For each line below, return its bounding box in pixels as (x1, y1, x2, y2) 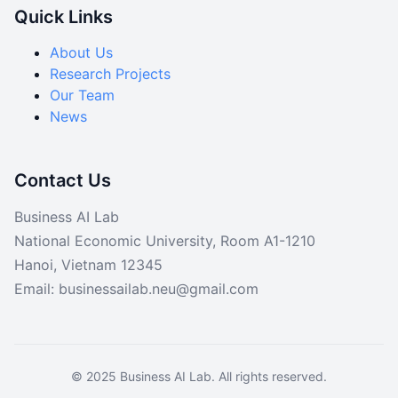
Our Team (50, 85, 115, 104)
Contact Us (14, 169, 111, 191)
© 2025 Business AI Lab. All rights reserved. (71, 368, 327, 384)
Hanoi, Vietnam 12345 (14, 255, 163, 274)
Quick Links (14, 5, 113, 28)
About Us (50, 43, 113, 61)
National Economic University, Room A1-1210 (14, 231, 315, 250)
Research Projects (50, 64, 171, 83)
